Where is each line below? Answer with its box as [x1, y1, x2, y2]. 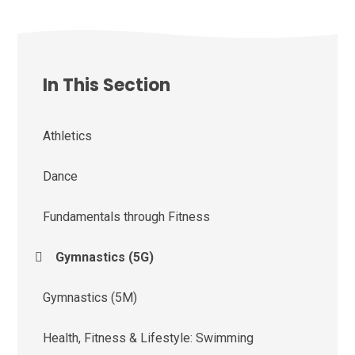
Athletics [43, 128, 93, 143]
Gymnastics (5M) [43, 289, 138, 305]
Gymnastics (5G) [55, 249, 155, 265]
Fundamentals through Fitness [43, 208, 211, 224]
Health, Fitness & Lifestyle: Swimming [43, 330, 254, 345]
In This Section [43, 72, 171, 97]
